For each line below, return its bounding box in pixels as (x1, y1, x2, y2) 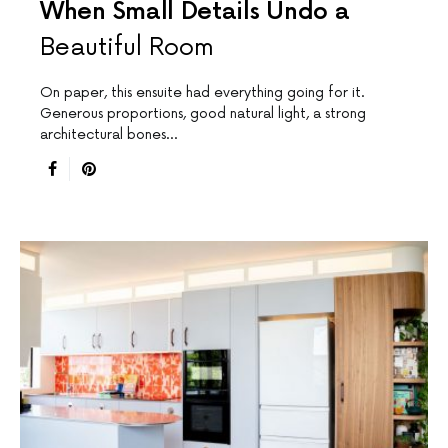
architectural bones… (40, 126, 177, 144)
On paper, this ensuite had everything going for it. (40, 84, 365, 102)
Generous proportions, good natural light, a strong (40, 105, 366, 123)
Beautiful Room (40, 33, 214, 63)
